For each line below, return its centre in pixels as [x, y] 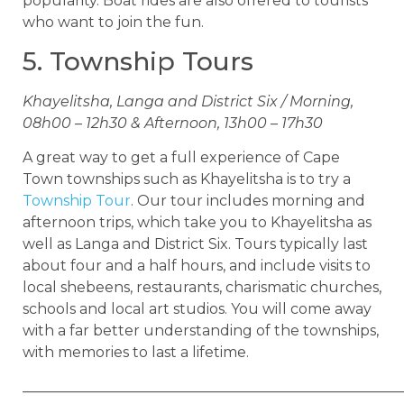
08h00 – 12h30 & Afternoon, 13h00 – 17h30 [173, 123]
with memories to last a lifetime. [136, 352]
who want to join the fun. [113, 23]
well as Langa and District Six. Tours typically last [195, 243]
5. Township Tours [138, 61]
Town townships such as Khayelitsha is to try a [187, 179]
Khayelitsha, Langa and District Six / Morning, [188, 101]
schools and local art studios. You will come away [197, 308]
